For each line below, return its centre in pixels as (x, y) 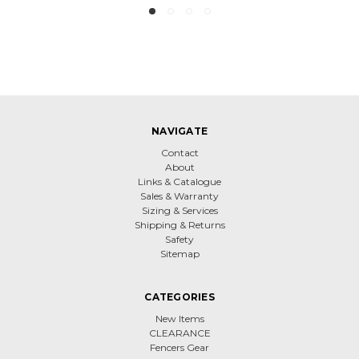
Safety (179, 239)
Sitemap (179, 253)
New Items (179, 318)
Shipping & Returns (179, 224)
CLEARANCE (179, 333)
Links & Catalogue (179, 181)
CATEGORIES (179, 296)
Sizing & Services (179, 210)
